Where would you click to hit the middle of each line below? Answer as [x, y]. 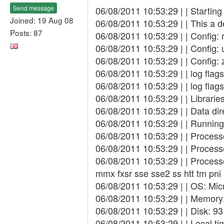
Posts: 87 [26, 32]
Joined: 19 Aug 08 [42, 20]
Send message [33, 7]
